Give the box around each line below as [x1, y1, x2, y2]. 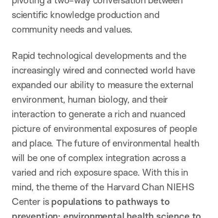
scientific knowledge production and [12, 9, 160, 21]
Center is [12, 196, 52, 208]
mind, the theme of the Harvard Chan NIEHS [12, 181, 195, 193]
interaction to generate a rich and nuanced [12, 108, 185, 120]
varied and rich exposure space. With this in [12, 166, 188, 179]
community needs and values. [12, 23, 133, 36]
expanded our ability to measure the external [12, 79, 194, 91]
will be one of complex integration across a [12, 152, 186, 164]
